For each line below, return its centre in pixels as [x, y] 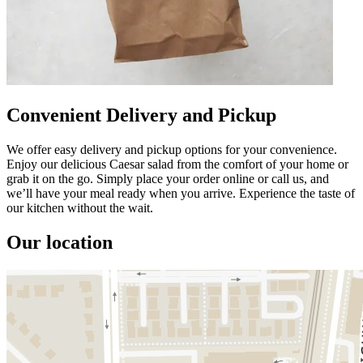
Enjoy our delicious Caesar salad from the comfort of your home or [177, 164]
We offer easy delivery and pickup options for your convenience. [172, 149]
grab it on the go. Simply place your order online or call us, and [168, 178]
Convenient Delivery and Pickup [141, 115]
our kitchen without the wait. [80, 207]
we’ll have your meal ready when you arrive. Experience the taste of [181, 193]
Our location [60, 242]
